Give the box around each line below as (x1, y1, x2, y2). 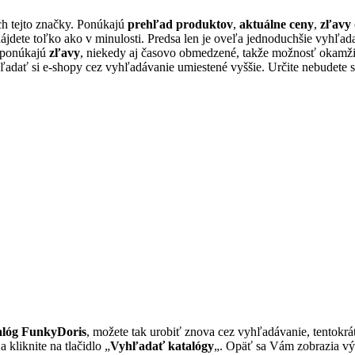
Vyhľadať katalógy (110, 339, 214, 353)
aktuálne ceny (239, 17, 314, 32)
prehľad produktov (128, 17, 233, 32)
